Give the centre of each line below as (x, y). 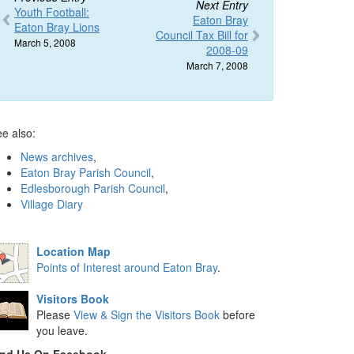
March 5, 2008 (45, 42)
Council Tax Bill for (202, 35)
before (237, 314)
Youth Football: (52, 12)
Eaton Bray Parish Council (86, 172)
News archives (57, 156)
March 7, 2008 (217, 65)
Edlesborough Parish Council (93, 188)
